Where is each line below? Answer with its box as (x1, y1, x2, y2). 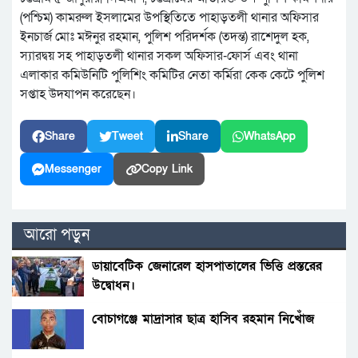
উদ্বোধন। (92, 276, 135, 295)
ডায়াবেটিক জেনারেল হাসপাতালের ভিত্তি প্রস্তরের (92, 257, 322, 276)
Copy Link (141, 161, 193, 177)
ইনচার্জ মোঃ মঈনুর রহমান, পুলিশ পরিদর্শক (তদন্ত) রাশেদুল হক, (20, 28, 309, 46)
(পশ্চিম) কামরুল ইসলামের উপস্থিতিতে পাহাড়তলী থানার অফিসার (20, 9, 319, 27)
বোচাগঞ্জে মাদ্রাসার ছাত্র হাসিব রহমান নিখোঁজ (92, 310, 314, 328)
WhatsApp (244, 129, 296, 145)
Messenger (45, 161, 101, 177)
